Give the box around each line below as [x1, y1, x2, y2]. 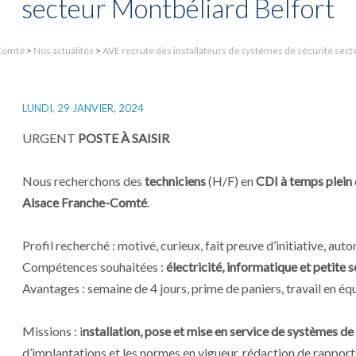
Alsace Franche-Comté [22, 195, 147, 210]
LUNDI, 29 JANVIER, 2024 [22, 102, 144, 114]
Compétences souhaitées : [22, 259, 166, 274]
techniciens [145, 173, 206, 188]
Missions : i [22, 323, 83, 339]
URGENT [22, 130, 78, 145]
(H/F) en [206, 173, 256, 188]
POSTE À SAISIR [78, 130, 169, 145]
